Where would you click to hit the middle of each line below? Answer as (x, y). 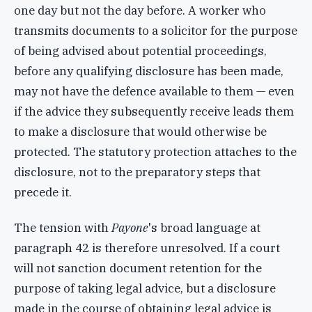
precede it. (43, 193)
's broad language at (204, 227)
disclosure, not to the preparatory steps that (137, 172)
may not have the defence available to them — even (154, 92)
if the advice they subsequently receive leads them (154, 112)
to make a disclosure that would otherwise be (140, 132)
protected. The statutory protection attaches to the (155, 152)
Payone (130, 227)
